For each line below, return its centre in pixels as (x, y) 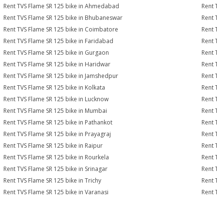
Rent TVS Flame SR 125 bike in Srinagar (56, 169)
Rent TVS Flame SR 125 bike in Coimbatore (61, 29)
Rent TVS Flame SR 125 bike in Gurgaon (56, 53)
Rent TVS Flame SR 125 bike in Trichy (53, 180)
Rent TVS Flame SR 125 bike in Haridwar (57, 64)
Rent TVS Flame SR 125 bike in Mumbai (55, 111)
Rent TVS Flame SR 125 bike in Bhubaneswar (63, 18)
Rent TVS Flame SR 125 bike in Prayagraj (57, 134)
